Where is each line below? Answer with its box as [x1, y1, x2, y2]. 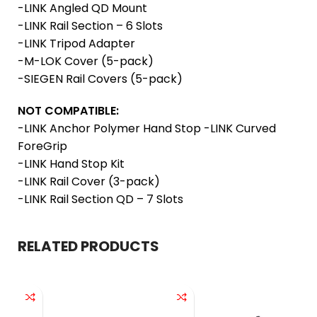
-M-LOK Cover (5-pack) [18, 53, 154, 69]
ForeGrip [18, 138, 67, 154]
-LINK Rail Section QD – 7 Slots [18, 191, 183, 207]
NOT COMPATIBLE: [18, 103, 119, 119]
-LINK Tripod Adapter [18, 35, 135, 52]
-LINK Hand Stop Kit [18, 156, 125, 172]
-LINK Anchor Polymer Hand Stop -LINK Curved [18, 120, 276, 137]
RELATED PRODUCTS [18, 236, 159, 256]
